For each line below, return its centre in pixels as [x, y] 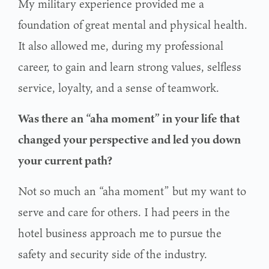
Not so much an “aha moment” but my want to [132, 191]
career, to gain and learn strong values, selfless [130, 66]
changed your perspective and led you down [129, 139]
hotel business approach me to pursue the [120, 233]
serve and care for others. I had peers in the [124, 212]
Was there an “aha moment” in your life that [129, 118]
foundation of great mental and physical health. [133, 24]
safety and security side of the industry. [113, 254]
